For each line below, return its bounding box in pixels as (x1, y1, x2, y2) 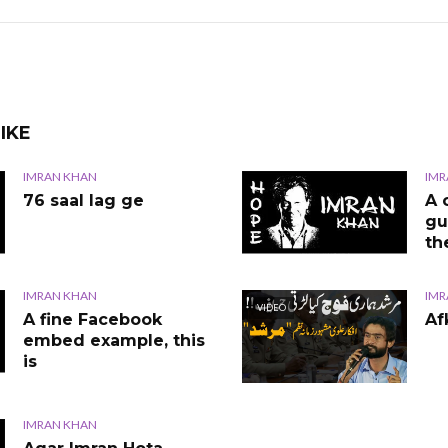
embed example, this (23, 330, 205, 350)
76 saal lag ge (23, 190, 144, 210)
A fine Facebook (23, 309, 162, 329)
